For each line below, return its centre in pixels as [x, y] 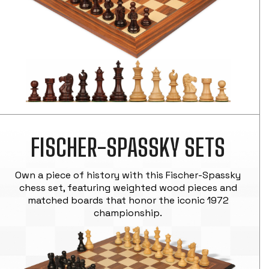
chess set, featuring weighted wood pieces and [128, 187]
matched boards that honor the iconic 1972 [128, 200]
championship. [128, 213]
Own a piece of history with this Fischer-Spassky [128, 175]
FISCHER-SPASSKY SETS [128, 147]
